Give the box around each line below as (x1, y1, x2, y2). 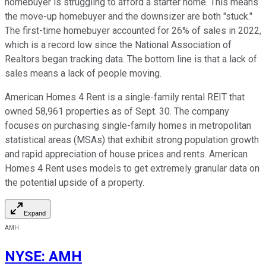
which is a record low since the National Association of (5, 39, 232, 51)
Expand (24, 210, 46, 217)
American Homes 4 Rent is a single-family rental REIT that (5, 91, 245, 103)
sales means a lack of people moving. (5, 68, 164, 80)
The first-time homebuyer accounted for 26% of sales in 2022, (5, 25, 261, 37)
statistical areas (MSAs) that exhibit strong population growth (5, 134, 259, 146)
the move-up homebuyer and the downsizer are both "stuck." (5, 11, 252, 23)
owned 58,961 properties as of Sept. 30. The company (5, 106, 229, 118)
